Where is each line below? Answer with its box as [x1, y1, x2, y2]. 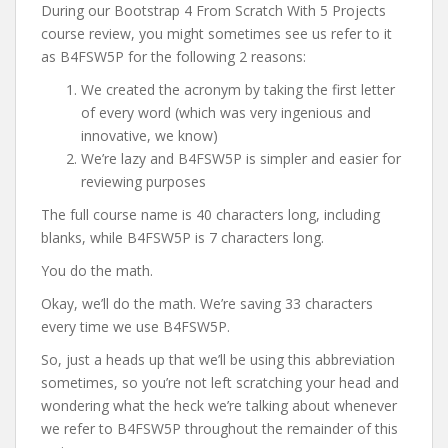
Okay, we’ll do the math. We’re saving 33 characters [41, 294, 373, 313]
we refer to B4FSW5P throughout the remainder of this [41, 419, 398, 438]
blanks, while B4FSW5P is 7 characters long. [41, 228, 324, 247]
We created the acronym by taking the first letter [81, 80, 395, 99]
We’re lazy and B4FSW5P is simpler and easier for [81, 149, 401, 168]
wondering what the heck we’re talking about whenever [41, 396, 397, 415]
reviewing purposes [81, 172, 206, 191]
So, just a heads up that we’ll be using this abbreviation [41, 350, 395, 369]
